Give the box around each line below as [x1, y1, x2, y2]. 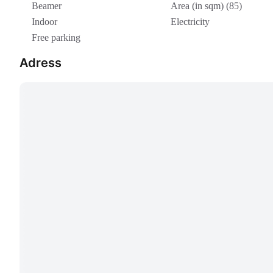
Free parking [32, 32, 80, 43]
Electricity [171, 16, 210, 27]
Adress [19, 55, 62, 71]
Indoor [32, 16, 57, 27]
